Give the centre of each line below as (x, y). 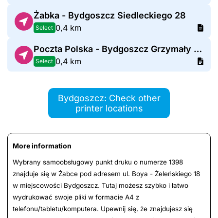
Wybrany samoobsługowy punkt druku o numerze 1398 (98, 162)
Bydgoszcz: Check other (109, 98)
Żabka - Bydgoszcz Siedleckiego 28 (109, 16)
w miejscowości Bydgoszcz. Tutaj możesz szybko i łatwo (100, 186)
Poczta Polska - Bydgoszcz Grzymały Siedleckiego (198, 49)
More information (42, 146)
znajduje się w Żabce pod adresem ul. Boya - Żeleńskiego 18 (106, 174)
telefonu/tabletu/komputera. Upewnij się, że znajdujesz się (103, 209)
